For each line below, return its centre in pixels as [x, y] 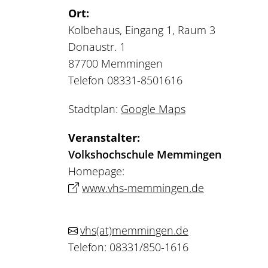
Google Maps [153, 109]
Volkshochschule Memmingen [145, 154]
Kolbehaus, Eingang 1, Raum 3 [142, 30]
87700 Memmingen [115, 63]
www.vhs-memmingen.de [143, 188]
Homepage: [96, 171]
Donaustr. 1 [97, 46]
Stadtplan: [95, 109]
